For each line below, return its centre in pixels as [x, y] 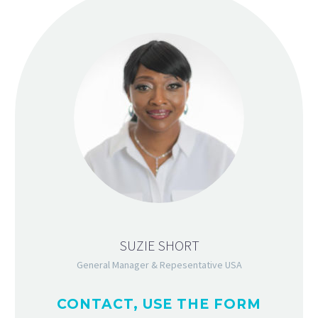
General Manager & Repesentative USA [159, 264]
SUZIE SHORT [159, 245]
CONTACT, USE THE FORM [159, 304]
